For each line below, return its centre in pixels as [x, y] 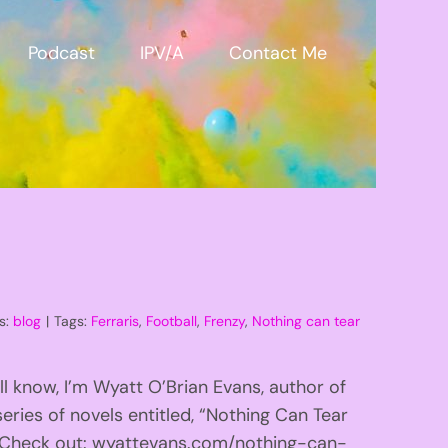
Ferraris [115, 320]
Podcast [61, 52]
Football [172, 320]
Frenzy [225, 320]
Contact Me [277, 52]
